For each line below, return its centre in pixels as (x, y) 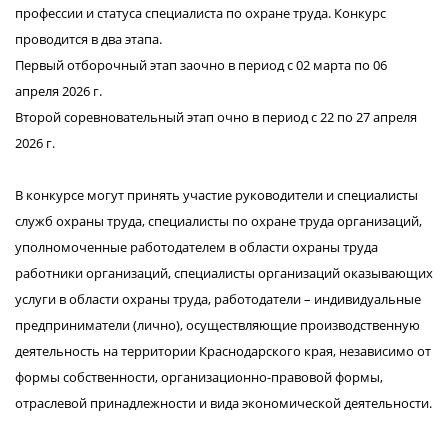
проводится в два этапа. (88, 39)
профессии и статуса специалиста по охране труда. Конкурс (200, 13)
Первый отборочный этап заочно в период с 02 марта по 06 (201, 65)
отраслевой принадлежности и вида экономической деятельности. (223, 403)
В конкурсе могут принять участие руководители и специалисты (216, 195)
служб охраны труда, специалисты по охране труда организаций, (218, 221)
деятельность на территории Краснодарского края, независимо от (223, 351)
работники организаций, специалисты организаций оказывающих (224, 273)
